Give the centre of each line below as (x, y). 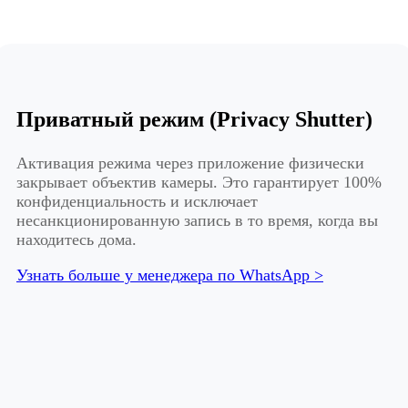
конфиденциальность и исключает (137, 202)
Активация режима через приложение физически (190, 163)
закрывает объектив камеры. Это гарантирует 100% (199, 183)
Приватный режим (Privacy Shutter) (194, 120)
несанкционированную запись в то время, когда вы (197, 221)
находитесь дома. (76, 240)
